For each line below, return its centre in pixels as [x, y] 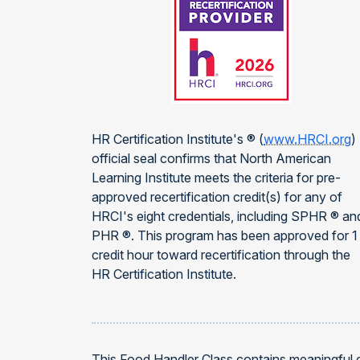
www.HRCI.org [307, 139]
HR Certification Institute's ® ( [178, 139]
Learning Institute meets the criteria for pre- [216, 178]
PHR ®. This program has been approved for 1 [225, 235]
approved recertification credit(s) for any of [217, 197]
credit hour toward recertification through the [221, 255]
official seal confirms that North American [211, 158]
